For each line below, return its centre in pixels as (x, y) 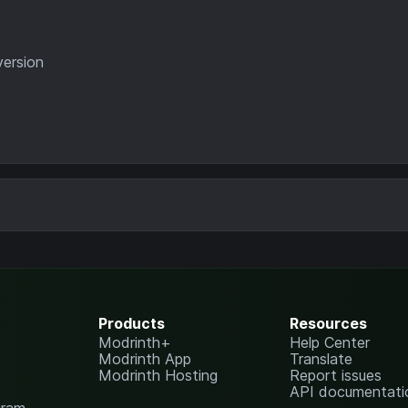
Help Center (330, 342)
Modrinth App (144, 358)
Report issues (336, 375)
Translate (321, 358)
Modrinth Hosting (158, 375)
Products (131, 323)
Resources (329, 323)
